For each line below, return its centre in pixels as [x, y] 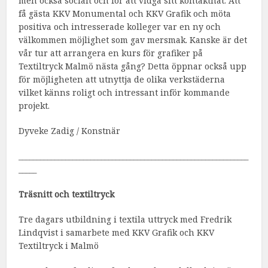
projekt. [34, 106]
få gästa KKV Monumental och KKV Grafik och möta [125, 14]
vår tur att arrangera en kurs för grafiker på [111, 53]
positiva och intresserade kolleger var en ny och [120, 27]
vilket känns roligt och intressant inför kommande [124, 93]
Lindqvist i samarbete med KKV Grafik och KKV [117, 233]
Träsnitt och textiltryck [67, 194]
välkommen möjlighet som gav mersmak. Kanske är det [133, 40]
